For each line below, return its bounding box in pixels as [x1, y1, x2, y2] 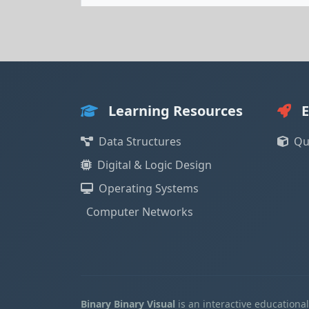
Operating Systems [99, 181, 199, 196]
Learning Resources [105, 101, 243, 120]
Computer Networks [86, 204, 193, 219]
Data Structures [99, 134, 181, 149]
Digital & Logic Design [97, 157, 212, 172]
